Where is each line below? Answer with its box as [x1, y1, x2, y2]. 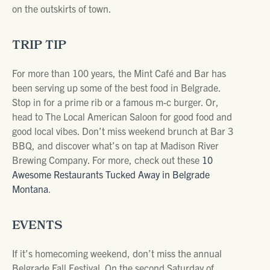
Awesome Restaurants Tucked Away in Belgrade [12, 168, 210, 180]
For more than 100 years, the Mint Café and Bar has [12, 67, 226, 79]
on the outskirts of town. [12, 2, 111, 14]
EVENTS [12, 216, 63, 237]
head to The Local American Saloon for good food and [12, 110, 232, 122]
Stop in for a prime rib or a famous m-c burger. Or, [12, 96, 219, 108]
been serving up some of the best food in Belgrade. [12, 81, 221, 93]
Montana [12, 183, 48, 195]
